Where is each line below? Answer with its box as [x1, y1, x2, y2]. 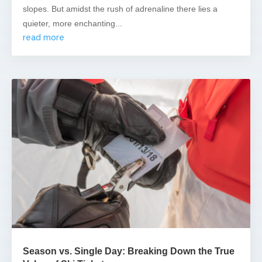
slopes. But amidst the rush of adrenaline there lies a [23, 4, 218, 13]
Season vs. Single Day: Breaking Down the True [23, 246, 235, 256]
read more [23, 32, 64, 42]
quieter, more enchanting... [23, 18, 122, 28]
